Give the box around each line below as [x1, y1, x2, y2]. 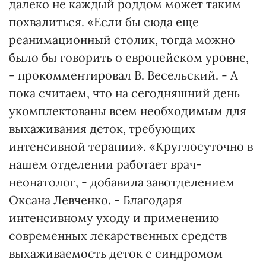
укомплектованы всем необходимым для [9, 103, 246, 118]
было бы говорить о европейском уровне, [9, 50, 249, 65]
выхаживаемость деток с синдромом [9, 246, 223, 261]
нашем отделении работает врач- [9, 157, 202, 172]
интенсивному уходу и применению [9, 210, 219, 225]
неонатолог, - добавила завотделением [9, 175, 235, 189]
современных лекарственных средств [9, 228, 227, 243]
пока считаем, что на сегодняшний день [9, 85, 240, 100]
